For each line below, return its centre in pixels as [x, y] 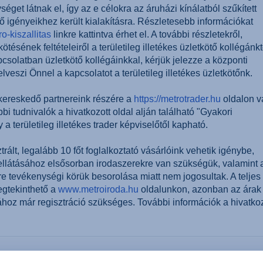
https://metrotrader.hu [177, 99]
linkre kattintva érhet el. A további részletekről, [147, 34]
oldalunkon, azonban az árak [200, 189]
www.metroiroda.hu [98, 189]
